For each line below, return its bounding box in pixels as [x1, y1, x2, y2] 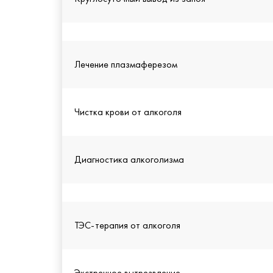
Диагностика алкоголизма [74, 154, 184, 166]
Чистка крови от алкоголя [74, 106, 182, 118]
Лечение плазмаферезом [74, 58, 177, 71]
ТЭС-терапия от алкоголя [74, 219, 180, 232]
